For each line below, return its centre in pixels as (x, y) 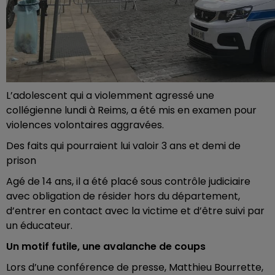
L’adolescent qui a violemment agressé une (110, 95)
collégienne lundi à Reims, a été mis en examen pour (131, 110)
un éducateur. (39, 226)
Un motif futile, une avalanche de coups (106, 246)
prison (21, 161)
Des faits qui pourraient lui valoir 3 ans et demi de (123, 146)
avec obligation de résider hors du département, (123, 196)
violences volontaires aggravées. (85, 125)
